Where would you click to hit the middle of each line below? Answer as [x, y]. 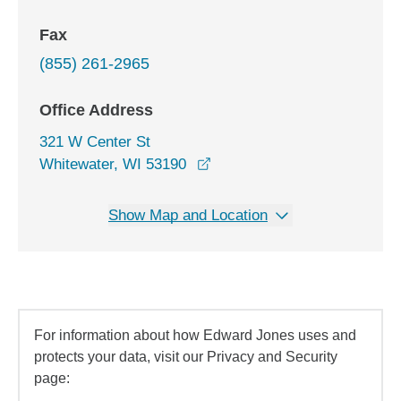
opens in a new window [287, 163]
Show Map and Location [188, 215]
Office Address [96, 110]
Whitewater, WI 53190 [113, 164]
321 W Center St [95, 142]
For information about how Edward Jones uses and [195, 335]
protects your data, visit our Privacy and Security [186, 357]
